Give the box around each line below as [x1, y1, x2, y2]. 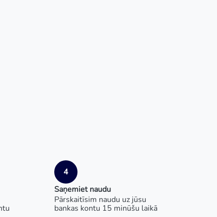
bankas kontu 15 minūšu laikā [54, 203, 157, 214]
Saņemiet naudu [54, 184, 111, 195]
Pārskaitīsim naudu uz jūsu [54, 194, 146, 205]
